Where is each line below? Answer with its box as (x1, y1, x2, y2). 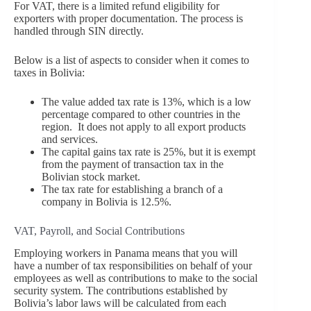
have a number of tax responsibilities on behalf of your (14, 260, 252, 272)
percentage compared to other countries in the (42, 108, 240, 120)
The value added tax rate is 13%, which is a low (42, 95, 251, 108)
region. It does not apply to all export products (42, 120, 246, 133)
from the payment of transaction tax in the (42, 158, 224, 170)
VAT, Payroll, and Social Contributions (14, 224, 185, 237)
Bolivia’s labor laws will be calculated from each (14, 297, 226, 310)
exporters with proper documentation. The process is (14, 12, 243, 24)
